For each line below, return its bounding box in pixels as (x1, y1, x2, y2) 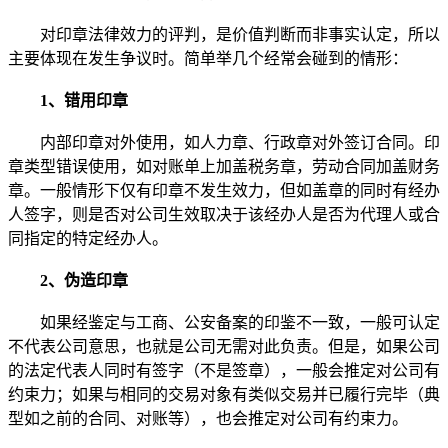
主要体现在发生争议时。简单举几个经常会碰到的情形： (8, 49, 408, 67)
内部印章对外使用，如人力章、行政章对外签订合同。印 (8, 133, 440, 151)
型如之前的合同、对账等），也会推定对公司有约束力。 (8, 409, 408, 427)
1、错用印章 (8, 91, 128, 109)
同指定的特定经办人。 (8, 229, 168, 247)
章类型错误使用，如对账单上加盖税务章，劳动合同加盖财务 (8, 157, 440, 175)
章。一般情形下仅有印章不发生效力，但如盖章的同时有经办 (8, 181, 440, 199)
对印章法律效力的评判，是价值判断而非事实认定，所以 (8, 25, 440, 43)
